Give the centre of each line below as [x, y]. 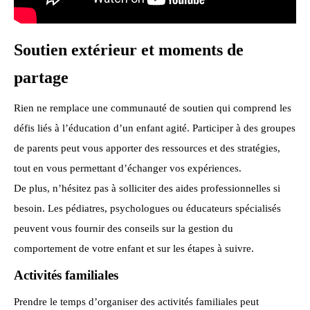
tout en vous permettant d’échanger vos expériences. [128, 168]
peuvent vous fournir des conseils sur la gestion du [124, 228]
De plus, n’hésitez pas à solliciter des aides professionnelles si [147, 188]
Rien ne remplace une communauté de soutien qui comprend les [153, 108]
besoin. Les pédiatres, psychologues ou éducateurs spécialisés [147, 208]
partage [41, 78]
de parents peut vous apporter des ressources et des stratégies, [147, 148]
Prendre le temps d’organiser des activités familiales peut [136, 302]
